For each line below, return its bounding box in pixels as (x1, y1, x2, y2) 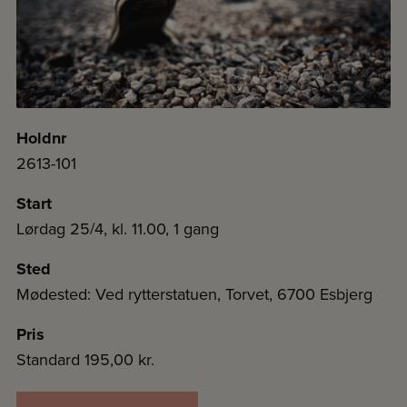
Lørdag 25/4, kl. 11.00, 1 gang (16, 217, 219, 241)
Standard (16, 348, 84, 372)
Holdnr (16, 126, 66, 151)
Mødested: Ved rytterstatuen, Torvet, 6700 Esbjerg (16, 283, 372, 306)
